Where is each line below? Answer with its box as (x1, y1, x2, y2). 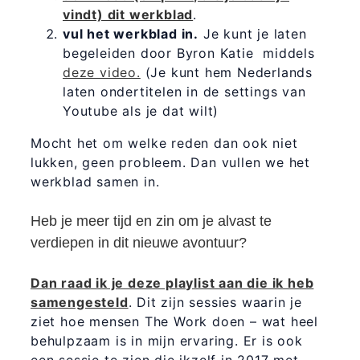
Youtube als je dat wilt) (62, 102, 219, 119)
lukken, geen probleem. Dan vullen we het (30, 153, 310, 170)
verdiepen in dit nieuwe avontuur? (30, 234, 247, 251)
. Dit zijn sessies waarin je (128, 293, 302, 310)
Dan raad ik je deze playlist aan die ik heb (30, 274, 314, 291)
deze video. (62, 63, 141, 80)
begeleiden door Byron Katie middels (62, 44, 315, 61)
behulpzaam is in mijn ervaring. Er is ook (30, 332, 303, 349)
